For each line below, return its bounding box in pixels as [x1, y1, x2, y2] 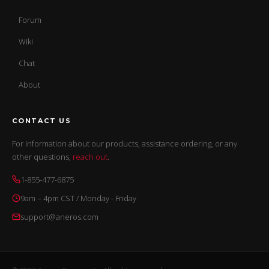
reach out [73, 151, 107, 163]
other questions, [12, 151, 73, 163]
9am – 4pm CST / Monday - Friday [20, 193, 136, 204]
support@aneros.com [20, 211, 98, 223]
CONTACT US [12, 116, 71, 125]
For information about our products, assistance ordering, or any [12, 138, 237, 150]
